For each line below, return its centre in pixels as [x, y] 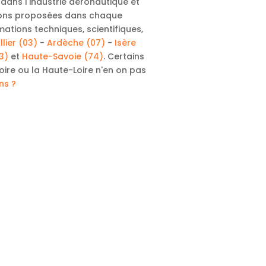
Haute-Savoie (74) [62, 56]
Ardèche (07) [76, 42]
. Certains [123, 56]
